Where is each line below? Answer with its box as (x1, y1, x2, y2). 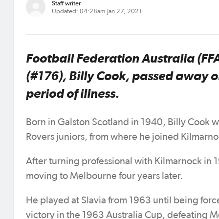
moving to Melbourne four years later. (26, 171, 183, 181)
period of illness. (26, 86, 119, 100)
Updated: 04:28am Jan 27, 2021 (51, 8, 142, 15)
